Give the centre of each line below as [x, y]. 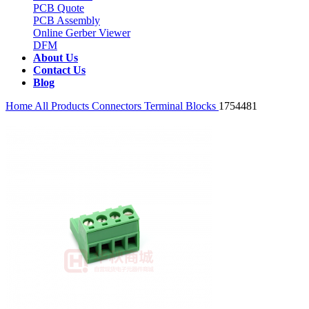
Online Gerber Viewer [82, 33]
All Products [62, 106]
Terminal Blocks [181, 106]
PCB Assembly [67, 20]
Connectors [118, 106]
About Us [56, 58]
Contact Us [59, 70]
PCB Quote [59, 8]
